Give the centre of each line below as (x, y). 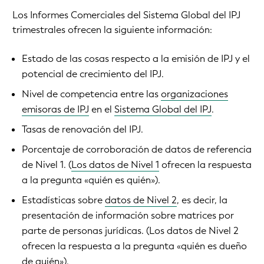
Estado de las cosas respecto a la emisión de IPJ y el (136, 59)
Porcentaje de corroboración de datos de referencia (137, 150)
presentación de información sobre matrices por (128, 216)
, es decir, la (202, 200)
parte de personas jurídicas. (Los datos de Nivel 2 (130, 231)
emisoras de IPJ (55, 110)
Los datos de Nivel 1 (115, 165)
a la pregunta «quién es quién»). (91, 180)
